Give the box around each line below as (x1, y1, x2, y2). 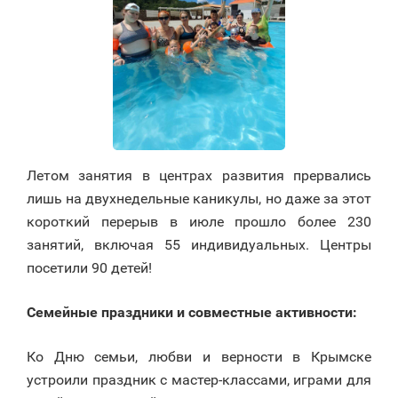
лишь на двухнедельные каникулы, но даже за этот (27, 189, 371, 207)
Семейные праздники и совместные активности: (27, 303, 361, 321)
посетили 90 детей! (27, 259, 152, 276)
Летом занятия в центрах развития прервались (27, 166, 371, 184)
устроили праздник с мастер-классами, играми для (27, 370, 371, 388)
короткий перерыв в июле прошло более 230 (27, 212, 371, 230)
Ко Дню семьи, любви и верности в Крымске (27, 347, 371, 365)
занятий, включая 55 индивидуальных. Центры (27, 235, 371, 253)
